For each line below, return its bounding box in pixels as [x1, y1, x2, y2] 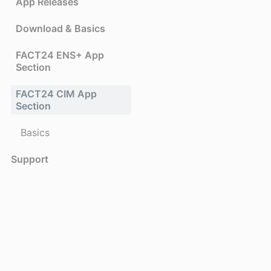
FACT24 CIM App [16, 87, 97, 100]
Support [11, 152, 48, 165]
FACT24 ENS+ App [16, 48, 104, 61]
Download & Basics [16, 22, 105, 34]
